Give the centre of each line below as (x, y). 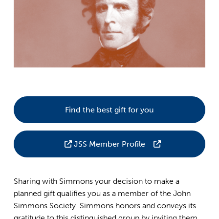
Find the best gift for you (109, 109)
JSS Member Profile (110, 144)
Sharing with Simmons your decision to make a (97, 181)
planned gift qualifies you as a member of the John (102, 193)
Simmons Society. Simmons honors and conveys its (105, 205)
